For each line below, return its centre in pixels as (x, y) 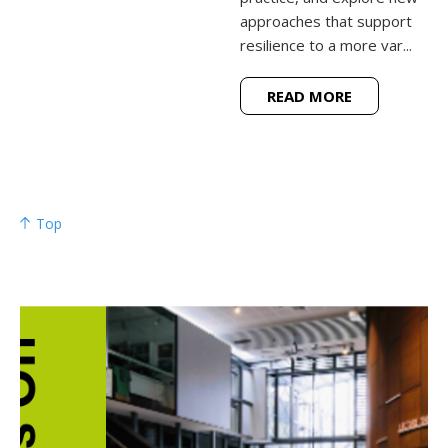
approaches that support (326, 21)
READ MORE (309, 96)
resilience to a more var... (326, 45)
